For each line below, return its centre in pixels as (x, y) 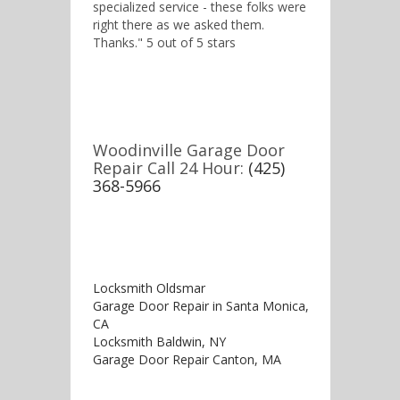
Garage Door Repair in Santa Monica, (201, 306)
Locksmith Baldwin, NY (159, 342)
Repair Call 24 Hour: (171, 168)
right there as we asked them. (179, 25)
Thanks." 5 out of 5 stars (164, 42)
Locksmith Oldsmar (149, 288)
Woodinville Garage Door (189, 150)
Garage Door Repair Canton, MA (187, 359)
